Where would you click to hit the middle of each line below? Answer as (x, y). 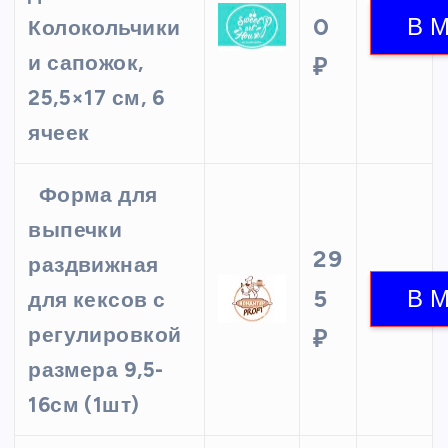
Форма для (98, 195)
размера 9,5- (96, 370)
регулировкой (105, 335)
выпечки (75, 230)
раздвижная (93, 265)
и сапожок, (86, 63)
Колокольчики (104, 28)
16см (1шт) (84, 405)
